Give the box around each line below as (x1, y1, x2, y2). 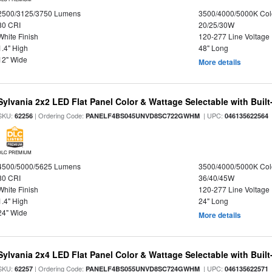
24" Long (198, 195, 228, 206)
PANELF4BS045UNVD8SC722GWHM (86, 111, 200, 120)
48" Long (198, 42, 228, 53)
